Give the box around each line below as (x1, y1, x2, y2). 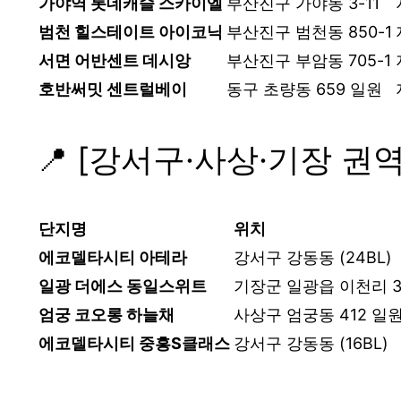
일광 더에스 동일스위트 (38, 276, 207, 295)
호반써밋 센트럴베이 (38, 79, 187, 98)
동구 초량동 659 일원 (226, 79, 382, 98)
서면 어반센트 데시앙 (38, 50, 191, 70)
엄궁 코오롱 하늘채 (38, 304, 175, 324)
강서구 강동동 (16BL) (234, 333, 388, 353)
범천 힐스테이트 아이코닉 (38, 21, 223, 41)
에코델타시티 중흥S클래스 (38, 333, 230, 353)
